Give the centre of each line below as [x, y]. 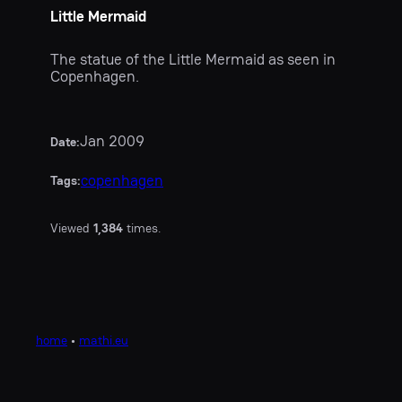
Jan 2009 [112, 142]
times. [142, 227]
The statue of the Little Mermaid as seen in [193, 60]
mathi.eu [104, 340]
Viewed [72, 227]
